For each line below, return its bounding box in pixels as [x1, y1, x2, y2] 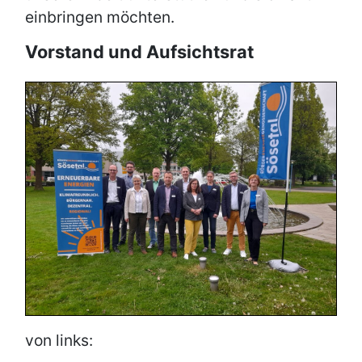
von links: [25, 330, 93, 351]
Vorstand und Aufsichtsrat [25, 41, 254, 63]
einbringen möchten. [25, 7, 175, 27]
